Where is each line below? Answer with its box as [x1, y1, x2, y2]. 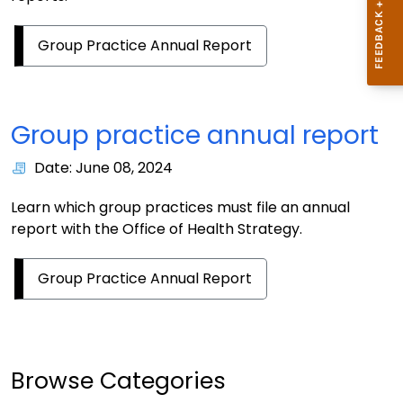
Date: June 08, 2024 [34, 157, 173, 179]
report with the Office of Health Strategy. [11, 219, 302, 240]
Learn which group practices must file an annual [11, 197, 350, 219]
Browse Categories [11, 365, 226, 398]
